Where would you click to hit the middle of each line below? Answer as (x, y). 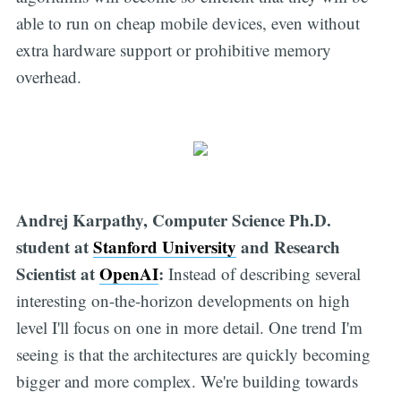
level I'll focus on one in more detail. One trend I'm (189, 327)
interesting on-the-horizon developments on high (183, 300)
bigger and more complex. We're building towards (187, 380)
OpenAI (128, 273)
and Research (288, 246)
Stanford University (164, 246)
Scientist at (57, 273)
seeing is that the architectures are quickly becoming (193, 354)
